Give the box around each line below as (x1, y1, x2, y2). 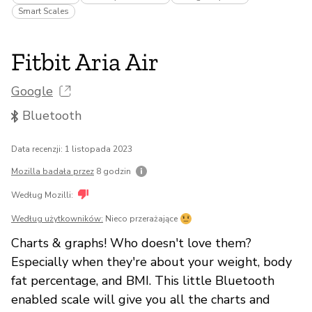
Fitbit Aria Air (11, 47, 159, 77)
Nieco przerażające (105, 212, 178, 224)
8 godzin (94, 165, 133, 177)
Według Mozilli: (11, 189, 75, 201)
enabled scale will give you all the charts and (11, 290, 270, 308)
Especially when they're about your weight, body (11, 253, 292, 270)
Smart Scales (18, 6, 69, 17)
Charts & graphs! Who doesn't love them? (11, 234, 251, 251)
